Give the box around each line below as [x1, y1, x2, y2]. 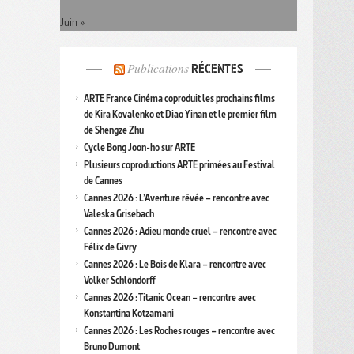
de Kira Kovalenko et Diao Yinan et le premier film [84, 107, 277, 122]
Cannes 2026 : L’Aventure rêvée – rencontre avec [84, 191, 269, 205]
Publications [127, 60, 189, 76]
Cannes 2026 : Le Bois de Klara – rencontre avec [84, 258, 266, 272]
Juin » [60, 15, 85, 29]
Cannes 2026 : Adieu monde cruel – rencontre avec [84, 224, 277, 239]
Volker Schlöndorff [84, 273, 156, 288]
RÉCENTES [189, 61, 243, 77]
